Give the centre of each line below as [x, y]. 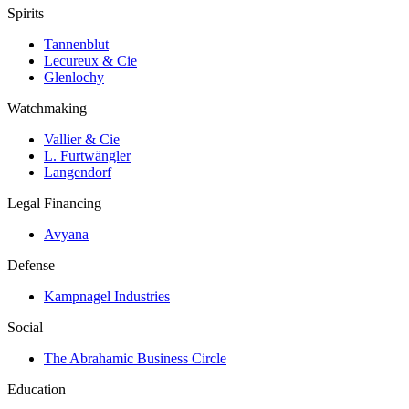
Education [37, 389]
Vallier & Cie [82, 139]
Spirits [26, 13]
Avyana [66, 234]
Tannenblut [76, 44]
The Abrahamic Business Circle [135, 358]
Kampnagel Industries [107, 296]
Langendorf [78, 172]
